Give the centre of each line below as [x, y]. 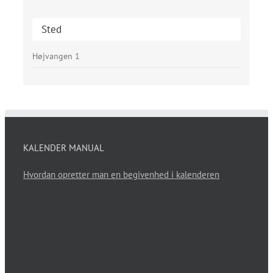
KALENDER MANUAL [64, 147]
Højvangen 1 [56, 56]
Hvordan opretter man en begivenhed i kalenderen [121, 174]
